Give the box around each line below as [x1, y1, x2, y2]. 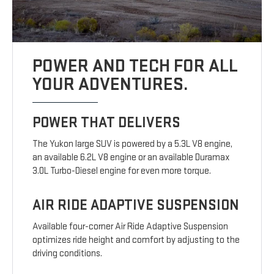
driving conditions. [32, 248, 103, 260]
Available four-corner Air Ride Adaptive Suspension [32, 221, 229, 233]
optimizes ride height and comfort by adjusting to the [32, 234, 240, 246]
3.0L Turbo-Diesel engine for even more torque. [32, 165, 212, 177]
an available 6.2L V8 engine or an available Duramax [32, 152, 231, 164]
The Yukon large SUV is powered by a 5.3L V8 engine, [32, 138, 233, 150]
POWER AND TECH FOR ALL [32, 55, 239, 78]
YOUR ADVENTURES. [32, 73, 189, 96]
